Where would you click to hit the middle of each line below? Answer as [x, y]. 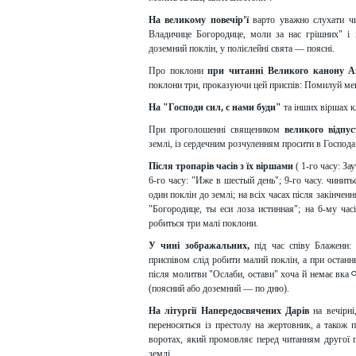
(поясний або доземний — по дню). [219, 288]
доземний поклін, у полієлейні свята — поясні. [242, 48]
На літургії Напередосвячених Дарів [229, 311]
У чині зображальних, [199, 246]
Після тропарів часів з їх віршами [221, 166]
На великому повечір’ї [199, 20]
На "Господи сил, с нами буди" [215, 107]
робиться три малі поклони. [203, 223]
